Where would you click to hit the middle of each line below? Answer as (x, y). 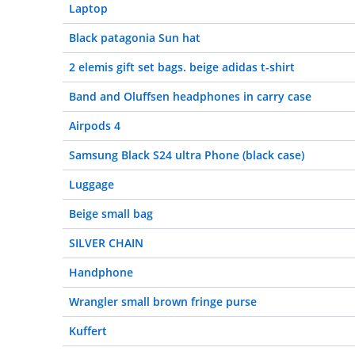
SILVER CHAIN (106, 243)
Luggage (92, 184)
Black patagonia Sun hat (135, 38)
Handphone (101, 272)
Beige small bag (111, 214)
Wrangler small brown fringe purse (163, 302)
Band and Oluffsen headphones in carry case (190, 96)
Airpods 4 (95, 126)
